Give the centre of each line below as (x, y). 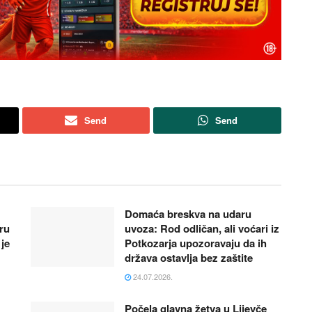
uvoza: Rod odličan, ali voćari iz (202, 228)
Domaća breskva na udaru (188, 213)
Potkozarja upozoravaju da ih (196, 243)
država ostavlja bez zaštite (189, 257)
